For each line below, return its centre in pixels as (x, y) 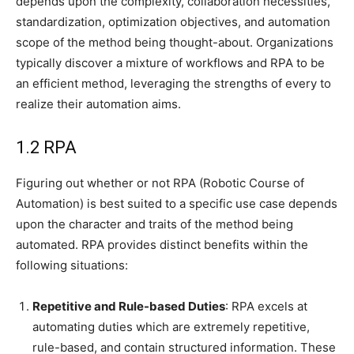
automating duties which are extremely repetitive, (171, 327)
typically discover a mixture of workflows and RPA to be (170, 63)
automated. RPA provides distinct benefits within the (162, 245)
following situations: (72, 265)
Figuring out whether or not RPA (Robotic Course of (160, 183)
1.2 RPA (46, 148)
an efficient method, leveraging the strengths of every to (173, 84)
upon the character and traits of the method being (154, 224)
